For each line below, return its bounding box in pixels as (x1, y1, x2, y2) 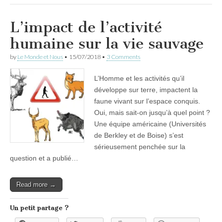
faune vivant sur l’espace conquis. (94, 97, 200, 105)
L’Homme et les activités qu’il (94, 74, 184, 82)
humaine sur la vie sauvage (10, 34, 204, 53)
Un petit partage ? (10, 204, 68, 212)
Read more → (16, 180, 56, 188)
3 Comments (107, 53, 140, 60)
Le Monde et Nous (17, 53, 63, 60)
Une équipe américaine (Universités (94, 119, 206, 128)
